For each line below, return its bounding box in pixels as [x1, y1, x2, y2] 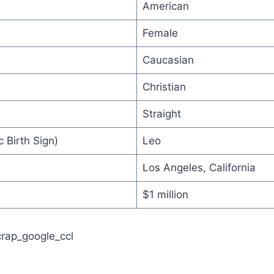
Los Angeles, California [142, 161, 256, 174]
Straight [142, 107, 181, 120]
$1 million [142, 188, 188, 201]
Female [142, 26, 178, 39]
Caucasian [142, 53, 194, 66]
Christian [142, 80, 186, 93]
